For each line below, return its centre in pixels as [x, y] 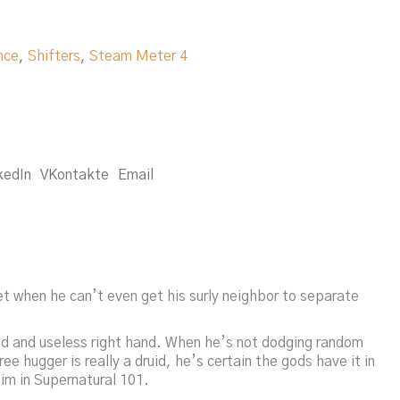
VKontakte [75, 175]
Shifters [54, 56]
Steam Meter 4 [138, 56]
